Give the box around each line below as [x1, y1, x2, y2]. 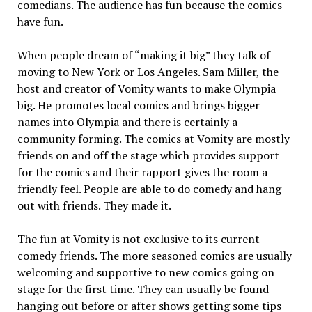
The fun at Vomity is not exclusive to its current [17, 231, 260, 247]
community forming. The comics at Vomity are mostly [17, 131, 290, 146]
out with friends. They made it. [17, 198, 171, 213]
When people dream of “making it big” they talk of [17, 47, 270, 63]
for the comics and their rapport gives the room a [17, 164, 267, 180]
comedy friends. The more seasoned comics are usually [17, 248, 292, 263]
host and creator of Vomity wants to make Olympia [17, 81, 276, 96]
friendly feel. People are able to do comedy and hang [17, 181, 281, 196]
